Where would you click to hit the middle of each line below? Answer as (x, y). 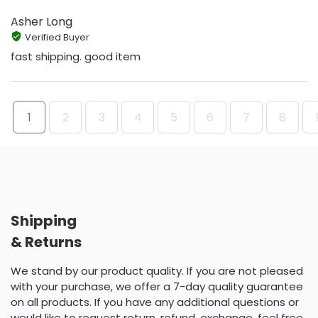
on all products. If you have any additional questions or (155, 302)
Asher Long (42, 21)
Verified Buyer (57, 37)
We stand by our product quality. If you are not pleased (157, 270)
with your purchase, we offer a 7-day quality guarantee (157, 286)
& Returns (46, 242)
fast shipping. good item (76, 57)
